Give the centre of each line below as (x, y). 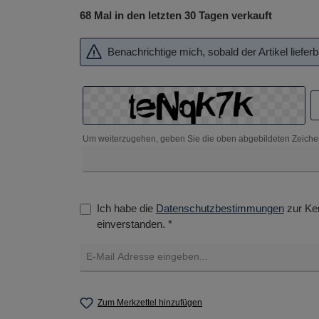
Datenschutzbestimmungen (220, 208)
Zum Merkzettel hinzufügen (150, 302)
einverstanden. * (134, 224)
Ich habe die (126, 208)
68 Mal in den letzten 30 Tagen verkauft (176, 15)
